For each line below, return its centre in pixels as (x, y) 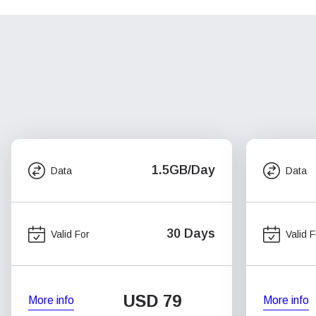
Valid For (70, 234)
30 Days (191, 233)
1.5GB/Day (183, 170)
